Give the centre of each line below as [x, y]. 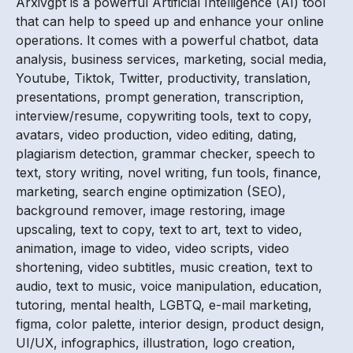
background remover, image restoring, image [150, 211]
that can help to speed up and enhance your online [170, 22]
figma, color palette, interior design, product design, [170, 324]
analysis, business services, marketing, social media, [171, 59]
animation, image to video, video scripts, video [152, 249]
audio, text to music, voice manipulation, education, [169, 286]
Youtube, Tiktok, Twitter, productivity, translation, [163, 78]
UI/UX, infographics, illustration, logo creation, [156, 343]
